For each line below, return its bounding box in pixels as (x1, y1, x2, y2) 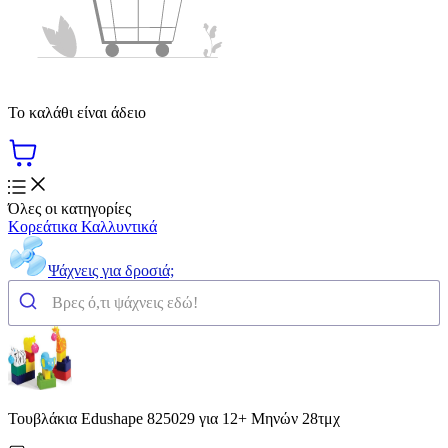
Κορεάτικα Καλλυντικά (8, 217, 157, 235)
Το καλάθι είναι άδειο (8, 103, 146, 121)
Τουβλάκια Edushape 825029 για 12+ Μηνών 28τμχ (8, 409, 340, 427)
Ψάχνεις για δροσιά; (48, 261, 174, 279)
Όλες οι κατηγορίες (8, 199, 131, 217)
